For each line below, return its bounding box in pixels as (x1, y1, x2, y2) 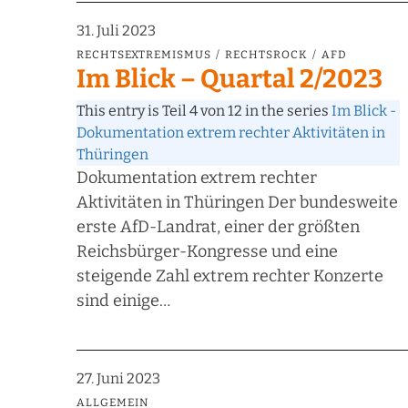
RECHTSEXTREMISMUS (76, 48, 211, 62)
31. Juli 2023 (76, 22, 156, 40)
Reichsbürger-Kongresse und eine (76, 241, 338, 262)
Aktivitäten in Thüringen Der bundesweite (76, 192, 398, 213)
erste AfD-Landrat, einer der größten (76, 217, 360, 238)
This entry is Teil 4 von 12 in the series (76, 102, 331, 120)
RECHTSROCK (225, 48, 308, 62)
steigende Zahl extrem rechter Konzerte (76, 266, 383, 287)
